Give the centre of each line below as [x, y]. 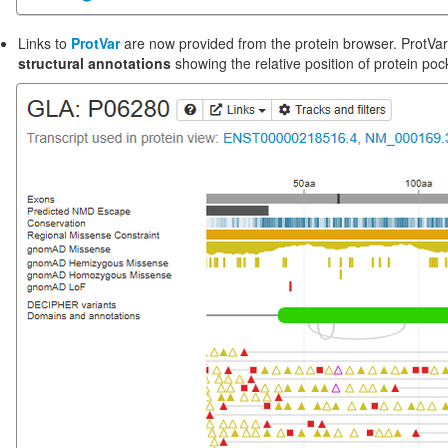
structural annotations [94, 63]
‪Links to [44, 43]
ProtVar [95, 43]
